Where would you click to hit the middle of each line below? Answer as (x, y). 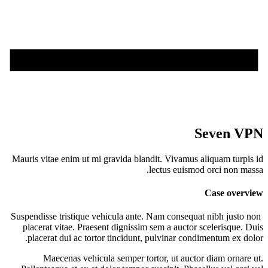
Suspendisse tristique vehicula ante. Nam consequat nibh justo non (137, 217)
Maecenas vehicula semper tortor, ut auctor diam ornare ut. (153, 258)
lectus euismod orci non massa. (206, 169)
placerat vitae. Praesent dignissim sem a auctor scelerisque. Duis (143, 227)
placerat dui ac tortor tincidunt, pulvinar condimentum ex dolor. (145, 238)
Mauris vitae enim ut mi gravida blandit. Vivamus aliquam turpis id (138, 159)
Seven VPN (229, 133)
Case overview (234, 193)
